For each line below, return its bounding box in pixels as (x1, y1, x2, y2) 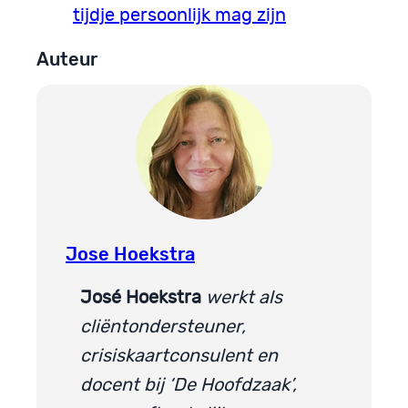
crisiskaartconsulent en (80, 347, 278, 366)
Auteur (36, 47, 97, 70)
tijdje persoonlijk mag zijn (73, 5, 286, 25)
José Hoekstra (80, 289, 201, 308)
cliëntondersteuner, (80, 318, 246, 337)
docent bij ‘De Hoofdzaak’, (80, 376, 297, 395)
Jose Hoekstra (66, 243, 195, 266)
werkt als (201, 289, 282, 308)
